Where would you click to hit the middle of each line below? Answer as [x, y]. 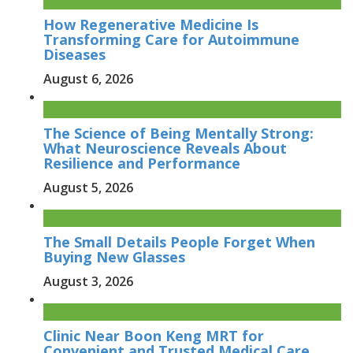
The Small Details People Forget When [179, 242]
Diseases [74, 55]
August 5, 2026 [88, 188]
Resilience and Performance [142, 163]
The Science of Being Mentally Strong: [178, 134]
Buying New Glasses [114, 257]
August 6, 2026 [88, 79]
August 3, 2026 [88, 282]
